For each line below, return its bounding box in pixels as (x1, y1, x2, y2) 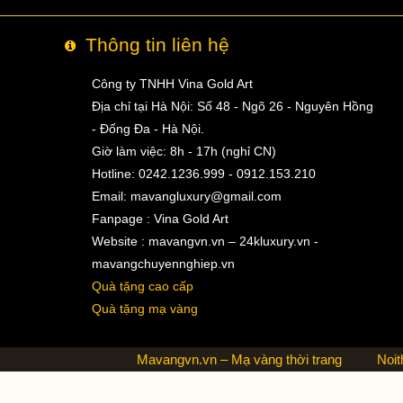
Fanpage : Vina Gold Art (91, 211, 228, 226)
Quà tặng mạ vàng (91, 301, 198, 316)
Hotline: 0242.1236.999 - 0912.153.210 (91, 166, 316, 181)
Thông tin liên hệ (85, 34, 229, 55)
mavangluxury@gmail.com (130, 189, 282, 203)
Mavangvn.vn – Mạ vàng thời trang (136, 352, 342, 367)
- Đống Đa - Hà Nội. (91, 121, 204, 136)
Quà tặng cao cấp (91, 279, 193, 293)
